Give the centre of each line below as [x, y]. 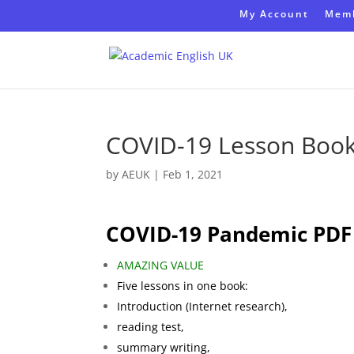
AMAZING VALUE [161, 265]
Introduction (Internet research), [203, 306]
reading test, [151, 327]
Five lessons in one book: [183, 286]
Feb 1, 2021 [193, 174]
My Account [274, 14]
